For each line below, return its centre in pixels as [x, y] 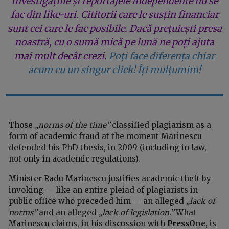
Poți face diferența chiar [162, 56]
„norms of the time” [72, 125]
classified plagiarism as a [161, 125]
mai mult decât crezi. [61, 56]
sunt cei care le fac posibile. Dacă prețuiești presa [114, 28]
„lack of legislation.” [137, 212]
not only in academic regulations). [74, 158]
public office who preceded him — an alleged [97, 201]
